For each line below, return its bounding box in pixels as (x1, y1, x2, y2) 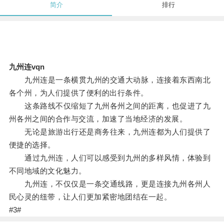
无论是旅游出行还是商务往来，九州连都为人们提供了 (8, 127, 211, 136)
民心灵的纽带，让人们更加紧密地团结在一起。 (8, 192, 172, 201)
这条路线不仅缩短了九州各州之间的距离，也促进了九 (8, 101, 211, 110)
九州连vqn (8, 62, 44, 71)
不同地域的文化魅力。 (8, 166, 86, 175)
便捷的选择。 (8, 140, 55, 149)
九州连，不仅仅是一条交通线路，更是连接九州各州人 (8, 179, 211, 188)
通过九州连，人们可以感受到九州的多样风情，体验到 (8, 153, 211, 162)
